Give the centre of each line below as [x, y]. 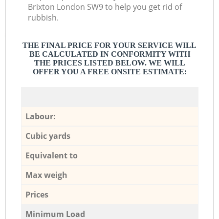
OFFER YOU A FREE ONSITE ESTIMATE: [109, 72]
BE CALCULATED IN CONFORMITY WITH [109, 54]
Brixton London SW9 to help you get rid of [105, 7]
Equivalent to [51, 155]
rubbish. [44, 18]
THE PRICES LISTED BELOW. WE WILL [109, 63]
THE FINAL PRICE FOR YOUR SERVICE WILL [109, 45]
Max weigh [46, 175]
